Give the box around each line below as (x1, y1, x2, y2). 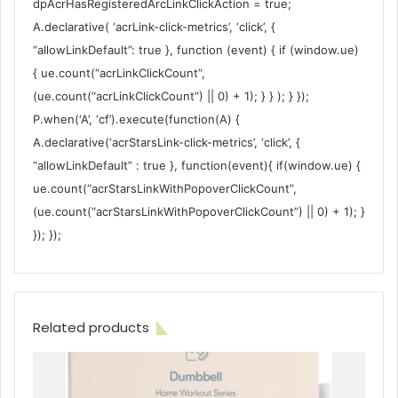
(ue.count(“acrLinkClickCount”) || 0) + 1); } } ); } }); (33, 89, 309, 104)
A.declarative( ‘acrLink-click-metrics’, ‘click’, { (33, 20, 275, 35)
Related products (33, 318, 149, 338)
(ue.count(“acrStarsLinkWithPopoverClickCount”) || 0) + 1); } (33, 204, 365, 219)
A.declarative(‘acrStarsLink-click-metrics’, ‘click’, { (33, 135, 300, 150)
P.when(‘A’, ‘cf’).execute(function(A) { (33, 112, 240, 127)
